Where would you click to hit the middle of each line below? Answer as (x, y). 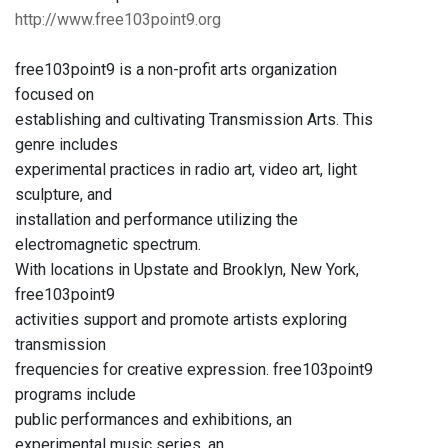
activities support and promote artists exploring (181, 320)
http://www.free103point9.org (118, 20)
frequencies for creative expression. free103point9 (194, 370)
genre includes (66, 145)
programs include (75, 395)
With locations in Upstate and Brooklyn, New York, (187, 270)
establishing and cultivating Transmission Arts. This (194, 120)
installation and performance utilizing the (156, 220)
